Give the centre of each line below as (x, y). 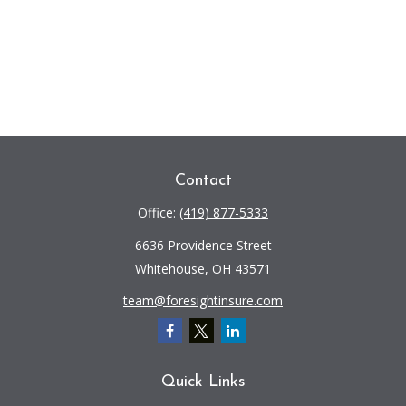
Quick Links (203, 382)
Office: (159, 213)
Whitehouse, (172, 269)
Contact (203, 181)
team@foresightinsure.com (203, 300)
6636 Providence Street (203, 245)
